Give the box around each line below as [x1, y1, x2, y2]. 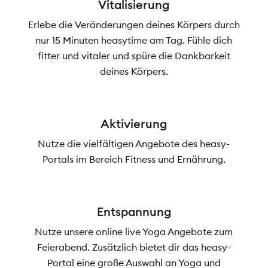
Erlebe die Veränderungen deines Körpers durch [28, 19, 240, 31]
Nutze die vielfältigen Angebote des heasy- [38, 138, 230, 150]
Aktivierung [100, 116, 167, 132]
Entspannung [96, 204, 171, 220]
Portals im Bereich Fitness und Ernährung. [42, 153, 226, 166]
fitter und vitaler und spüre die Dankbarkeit [37, 50, 230, 62]
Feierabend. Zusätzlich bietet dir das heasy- [36, 241, 231, 254]
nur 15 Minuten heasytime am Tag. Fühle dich [35, 34, 233, 47]
